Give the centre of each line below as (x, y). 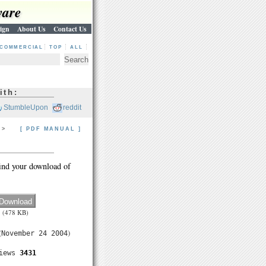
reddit (72, 107)
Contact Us (70, 29)
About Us (31, 29)
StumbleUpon (26, 107)
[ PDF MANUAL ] (49, 129)
